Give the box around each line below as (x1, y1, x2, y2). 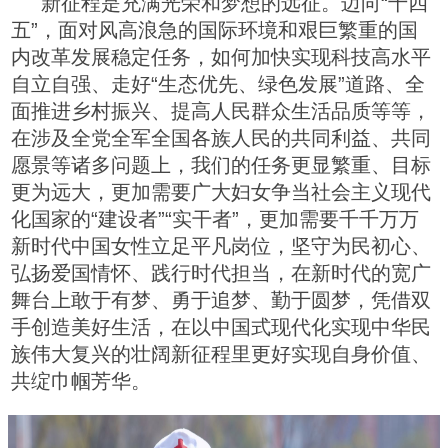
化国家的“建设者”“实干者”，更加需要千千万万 (11, 207, 419, 230)
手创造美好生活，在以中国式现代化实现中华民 (11, 315, 431, 338)
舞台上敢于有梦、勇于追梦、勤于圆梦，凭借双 (11, 288, 431, 311)
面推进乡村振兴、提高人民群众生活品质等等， (11, 99, 431, 122)
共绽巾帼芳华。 (11, 369, 151, 392)
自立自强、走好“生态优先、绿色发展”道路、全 (11, 72, 425, 95)
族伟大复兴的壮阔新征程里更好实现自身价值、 (11, 342, 431, 365)
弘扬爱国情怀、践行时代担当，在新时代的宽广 (11, 261, 431, 284)
